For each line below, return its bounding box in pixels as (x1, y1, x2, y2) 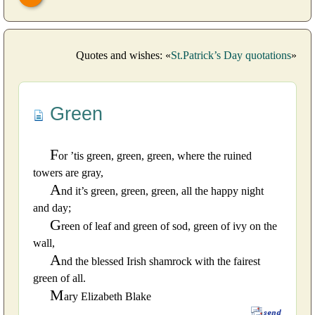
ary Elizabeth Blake (64, 290, 151, 302)
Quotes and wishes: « (76, 49, 171, 61)
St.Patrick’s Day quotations (171, 49, 291, 61)
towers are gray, (33, 166, 103, 179)
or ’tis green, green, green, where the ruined (58, 149, 252, 162)
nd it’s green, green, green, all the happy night (61, 184, 264, 197)
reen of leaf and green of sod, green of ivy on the (61, 219, 277, 232)
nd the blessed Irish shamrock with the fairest (61, 255, 260, 267)
